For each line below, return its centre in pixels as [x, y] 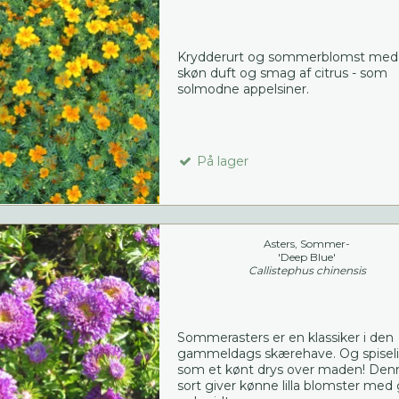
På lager [220, 162]
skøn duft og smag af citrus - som [282, 73]
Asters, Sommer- [307, 244]
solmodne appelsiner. [243, 90]
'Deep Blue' [307, 257]
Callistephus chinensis [307, 271]
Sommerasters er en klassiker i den [285, 338]
